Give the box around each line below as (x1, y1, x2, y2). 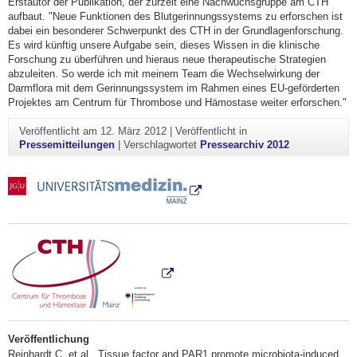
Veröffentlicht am (18, 124, 100, 137)
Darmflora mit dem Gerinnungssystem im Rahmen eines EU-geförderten (8, 82, 339, 95)
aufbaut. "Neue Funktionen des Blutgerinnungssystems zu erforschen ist (8, 10, 343, 23)
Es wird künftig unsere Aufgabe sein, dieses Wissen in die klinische (8, 39, 320, 52)
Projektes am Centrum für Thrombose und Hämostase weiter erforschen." (8, 96, 347, 109)
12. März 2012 (100, 124, 167, 137)
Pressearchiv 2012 (199, 138, 289, 151)
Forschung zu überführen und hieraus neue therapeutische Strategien (8, 53, 326, 66)
